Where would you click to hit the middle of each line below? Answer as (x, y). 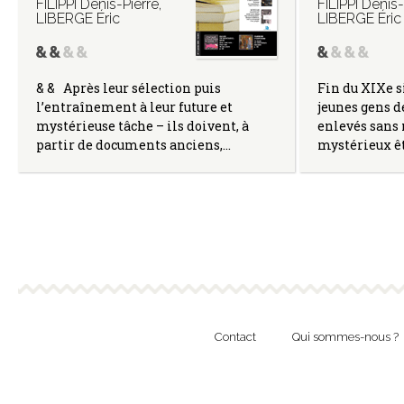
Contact (235, 337)
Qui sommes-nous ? (345, 337)
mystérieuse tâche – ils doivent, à (142, 125)
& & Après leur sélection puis (129, 87)
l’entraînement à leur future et (134, 106)
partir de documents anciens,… (133, 144)
